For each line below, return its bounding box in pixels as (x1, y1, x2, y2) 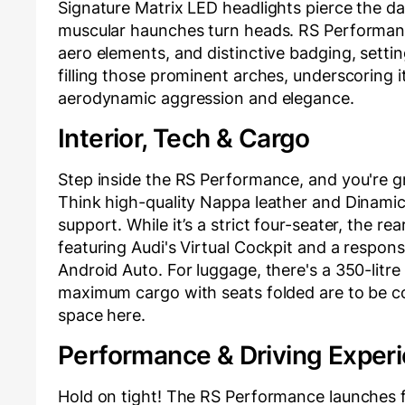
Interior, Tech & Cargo (58, 123, 310, 155)
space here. (58, 306, 146, 325)
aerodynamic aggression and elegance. (58, 89, 354, 108)
